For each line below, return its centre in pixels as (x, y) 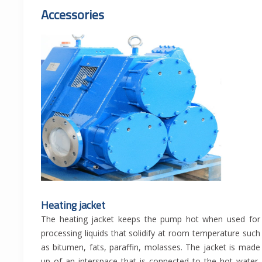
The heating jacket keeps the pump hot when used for (151, 219)
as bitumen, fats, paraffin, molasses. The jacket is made (151, 247)
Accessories (73, 15)
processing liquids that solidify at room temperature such (151, 233)
